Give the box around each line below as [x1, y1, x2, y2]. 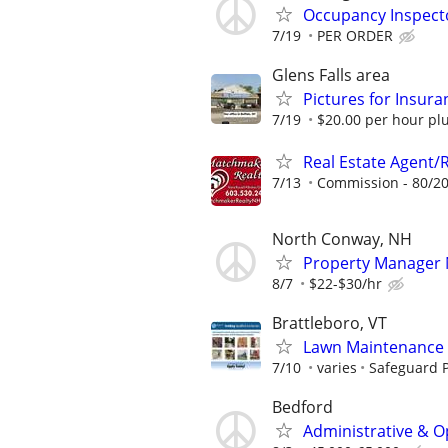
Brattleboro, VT [272, 311, 387, 334]
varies [317, 357, 357, 377]
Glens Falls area [272, 64, 390, 87]
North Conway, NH [272, 227, 412, 250]
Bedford [272, 396, 333, 419]
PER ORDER [317, 26, 393, 46]
